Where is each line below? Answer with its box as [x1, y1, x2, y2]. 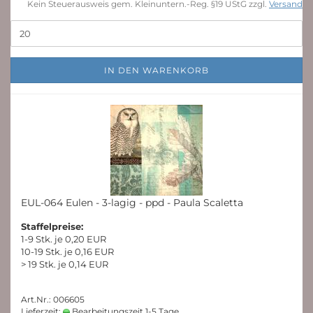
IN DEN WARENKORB [104, 65, 209, 75]
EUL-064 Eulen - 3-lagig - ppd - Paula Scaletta [21, 196, 243, 209]
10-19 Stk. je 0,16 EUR [21, 246, 114, 257]
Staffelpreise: [21, 221, 83, 232]
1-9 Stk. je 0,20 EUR [21, 233, 106, 245]
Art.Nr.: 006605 [21, 294, 85, 305]
